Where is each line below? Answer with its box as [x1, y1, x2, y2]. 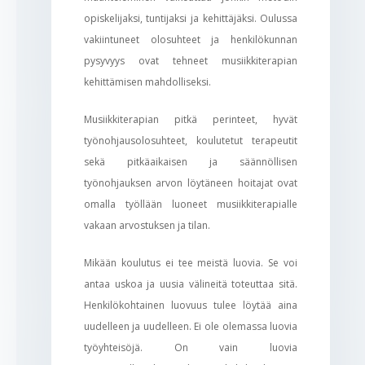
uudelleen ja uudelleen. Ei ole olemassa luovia [83, 319, 298, 333]
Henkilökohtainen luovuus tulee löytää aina [83, 297, 298, 312]
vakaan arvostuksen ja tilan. [83, 218, 210, 232]
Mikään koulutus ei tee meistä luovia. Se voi [83, 255, 298, 270]
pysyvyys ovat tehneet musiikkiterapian [83, 53, 298, 68]
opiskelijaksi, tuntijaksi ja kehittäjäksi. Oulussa [83, 11, 298, 25]
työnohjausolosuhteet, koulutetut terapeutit [83, 133, 298, 147]
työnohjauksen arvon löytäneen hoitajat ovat [83, 175, 298, 190]
